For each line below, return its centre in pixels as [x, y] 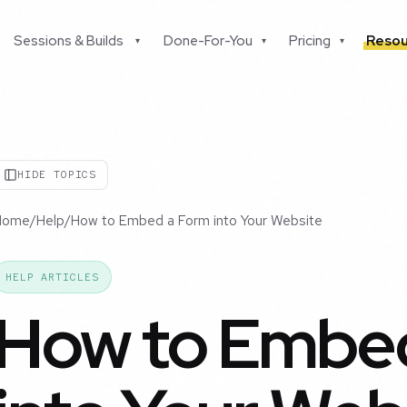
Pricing [310, 41]
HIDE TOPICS [57, 175]
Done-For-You [208, 41]
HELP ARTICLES [52, 278]
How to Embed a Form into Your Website [197, 221]
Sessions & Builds [69, 41]
